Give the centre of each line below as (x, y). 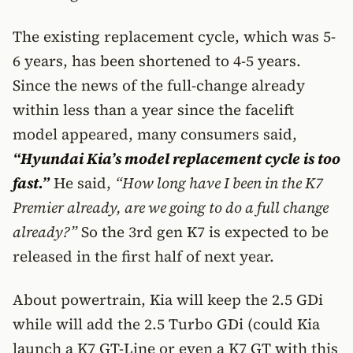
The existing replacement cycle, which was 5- (174, 36)
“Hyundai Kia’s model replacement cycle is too (176, 158)
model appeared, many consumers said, (155, 134)
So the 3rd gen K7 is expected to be (203, 232)
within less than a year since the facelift (153, 110)
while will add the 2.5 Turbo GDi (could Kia (166, 324)
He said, (82, 183)
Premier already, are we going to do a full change (171, 207)
